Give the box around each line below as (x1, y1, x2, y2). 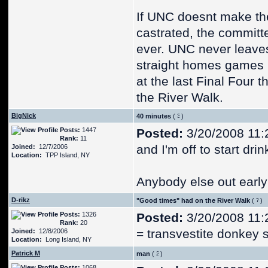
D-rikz (11, 196, 30, 203)
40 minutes (136, 112, 171, 120)
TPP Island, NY (42, 151, 90, 159)
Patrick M (11, 249, 40, 257)
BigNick (11, 112, 36, 119)
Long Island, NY (42, 236, 92, 243)
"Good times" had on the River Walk (136, 197, 250, 204)
